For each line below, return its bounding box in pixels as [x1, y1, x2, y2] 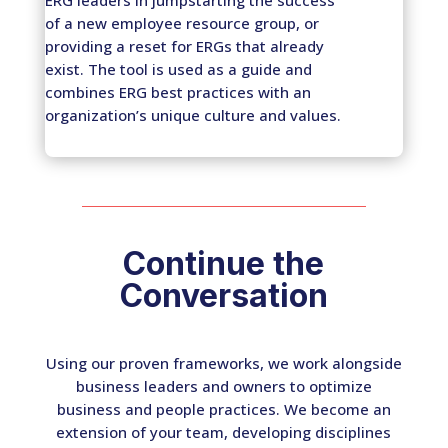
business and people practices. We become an [56, 398, 391, 419]
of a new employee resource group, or [44, 12, 319, 33]
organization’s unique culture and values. [44, 104, 341, 125]
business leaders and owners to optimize [75, 375, 372, 396]
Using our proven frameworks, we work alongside [45, 352, 402, 373]
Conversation [119, 275, 328, 315]
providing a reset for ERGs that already [44, 35, 324, 56]
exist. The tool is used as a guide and [44, 58, 312, 79]
